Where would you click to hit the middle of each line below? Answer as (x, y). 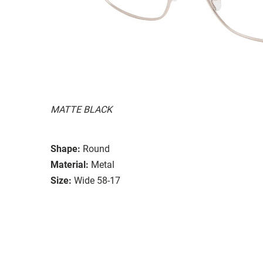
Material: (70, 164)
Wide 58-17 (97, 180)
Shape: (65, 149)
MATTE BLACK (81, 109)
